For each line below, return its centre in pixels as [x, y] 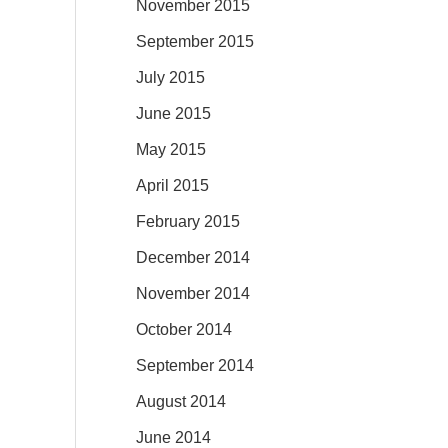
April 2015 [172, 185]
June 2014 [173, 437]
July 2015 [170, 77]
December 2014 [193, 257]
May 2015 [171, 149]
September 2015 [195, 41]
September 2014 [195, 365]
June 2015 [173, 113]
